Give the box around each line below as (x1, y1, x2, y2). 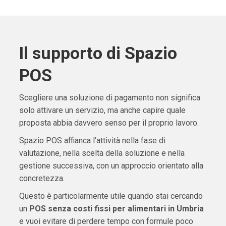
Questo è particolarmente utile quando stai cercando (19, 191, 203, 201)
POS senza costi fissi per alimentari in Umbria (29, 204, 204, 214)
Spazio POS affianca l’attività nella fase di (19, 136, 165, 146)
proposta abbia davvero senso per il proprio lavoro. (19, 118, 199, 128)
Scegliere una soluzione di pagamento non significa (19, 93, 200, 103)
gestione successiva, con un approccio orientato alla (19, 161, 203, 171)
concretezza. (19, 174, 65, 184)
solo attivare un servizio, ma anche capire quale (19, 105, 186, 116)
